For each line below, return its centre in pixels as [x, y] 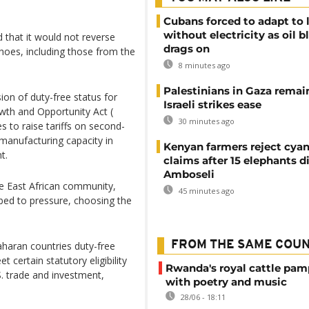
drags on [187, 49]
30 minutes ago [206, 121]
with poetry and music [226, 282]
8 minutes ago [203, 65]
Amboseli [189, 174]
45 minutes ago [206, 191]
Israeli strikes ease [212, 104]
